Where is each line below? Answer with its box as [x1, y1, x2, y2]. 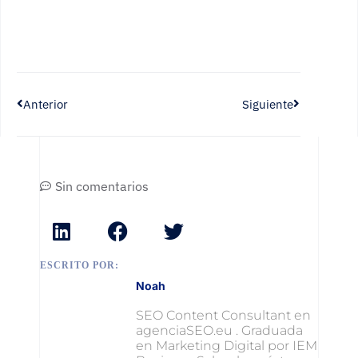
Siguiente [241, 96, 293, 112]
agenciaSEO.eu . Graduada [136, 322, 304, 338]
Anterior [22, 96, 68, 112]
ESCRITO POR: [40, 259, 120, 271]
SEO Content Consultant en [136, 307, 312, 323]
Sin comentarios [55, 177, 149, 194]
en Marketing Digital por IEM [136, 337, 318, 353]
